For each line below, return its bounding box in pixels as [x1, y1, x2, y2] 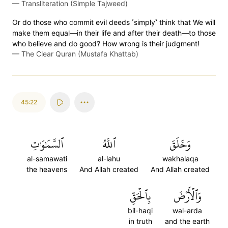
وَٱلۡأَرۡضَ [173, 185, 202, 207]
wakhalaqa [162, 154, 198, 163]
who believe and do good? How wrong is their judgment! [12, 39, 199, 48]
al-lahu [98, 154, 120, 163]
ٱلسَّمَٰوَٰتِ [30, 133, 64, 155]
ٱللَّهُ [102, 133, 116, 155]
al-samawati [26, 154, 67, 163]
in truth [128, 217, 152, 225]
